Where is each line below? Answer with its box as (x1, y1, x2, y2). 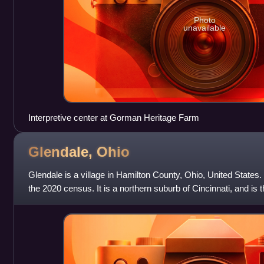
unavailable (183, 23, 226, 33)
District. (28, 196, 58, 207)
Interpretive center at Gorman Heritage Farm (28, 112, 199, 123)
